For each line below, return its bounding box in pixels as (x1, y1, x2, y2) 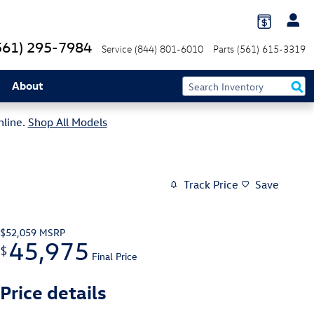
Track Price (184, 177, 238, 192)
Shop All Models (27, 115, 107, 129)
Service (102, 43, 132, 55)
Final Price (92, 249, 137, 263)
